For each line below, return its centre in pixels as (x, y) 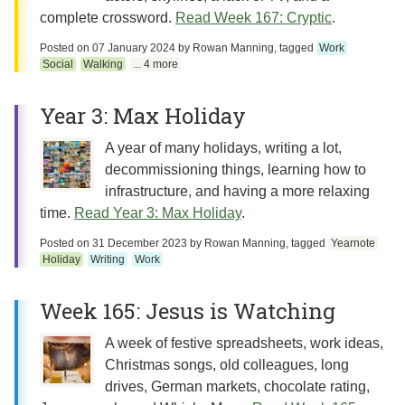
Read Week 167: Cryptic (254, 18)
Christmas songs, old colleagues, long (227, 365)
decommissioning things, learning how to (235, 170)
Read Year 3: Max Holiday (158, 213)
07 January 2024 (134, 48)
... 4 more (156, 64)
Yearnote (353, 243)
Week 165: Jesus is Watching (188, 311)
